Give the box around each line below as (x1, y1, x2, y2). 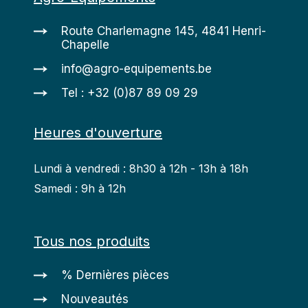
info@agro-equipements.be (61, 62, 212, 76)
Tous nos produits (34, 233, 150, 250)
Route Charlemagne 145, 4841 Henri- (61, 24, 266, 38)
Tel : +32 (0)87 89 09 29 (61, 86, 198, 100)
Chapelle (61, 38, 109, 52)
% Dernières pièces (61, 268, 169, 283)
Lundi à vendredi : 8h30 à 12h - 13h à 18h (34, 162, 248, 176)
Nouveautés (61, 292, 129, 307)
